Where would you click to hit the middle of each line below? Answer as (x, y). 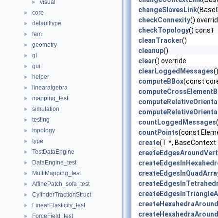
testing (41, 120)
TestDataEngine (53, 152)
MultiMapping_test (56, 173)
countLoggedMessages (177, 122)
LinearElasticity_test (59, 205)
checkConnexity (164, 20)
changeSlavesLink (168, 10)
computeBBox (161, 81)
